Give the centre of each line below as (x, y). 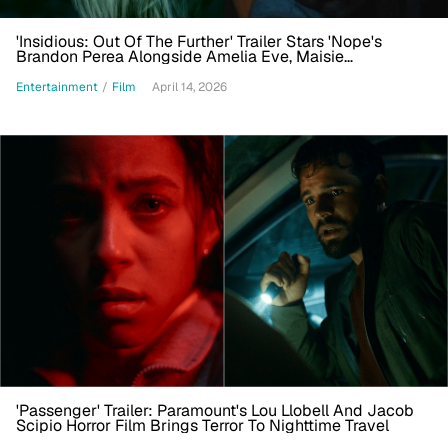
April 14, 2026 (189, 87)
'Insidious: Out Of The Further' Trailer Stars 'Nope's (199, 42)
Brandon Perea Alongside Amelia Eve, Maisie (180, 57)
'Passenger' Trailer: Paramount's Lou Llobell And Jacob (215, 411)
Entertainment (57, 86)
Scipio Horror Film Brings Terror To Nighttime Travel (202, 426)
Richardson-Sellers (85, 72)
